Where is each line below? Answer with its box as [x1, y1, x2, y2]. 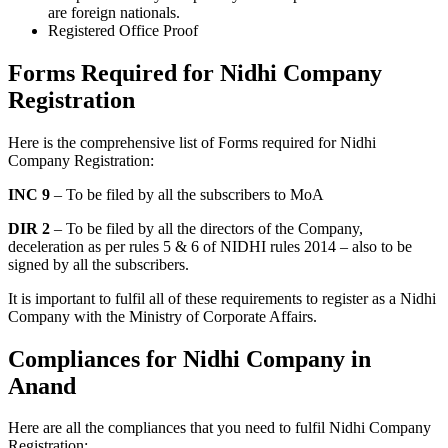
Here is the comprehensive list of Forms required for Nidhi [8, 133, 376, 151]
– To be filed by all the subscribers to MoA [50, 185, 324, 203]
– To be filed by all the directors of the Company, [50, 219, 363, 237]
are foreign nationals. [48, 3, 184, 21]
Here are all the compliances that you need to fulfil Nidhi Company [8, 419, 431, 437]
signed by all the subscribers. [8, 255, 189, 273]
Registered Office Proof [48, 21, 198, 39]
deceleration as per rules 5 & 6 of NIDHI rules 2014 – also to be [8, 237, 412, 255]
